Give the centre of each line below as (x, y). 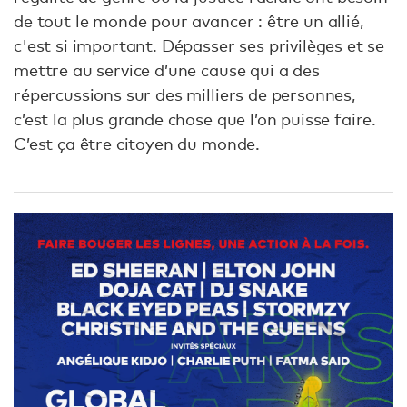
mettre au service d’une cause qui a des (167, 70)
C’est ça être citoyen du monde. (137, 144)
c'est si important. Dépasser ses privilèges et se (199, 46)
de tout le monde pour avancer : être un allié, (189, 21)
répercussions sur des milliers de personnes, (184, 95)
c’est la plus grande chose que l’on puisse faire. (195, 119)
